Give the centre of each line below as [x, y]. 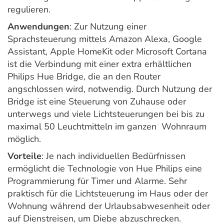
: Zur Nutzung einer [108, 27]
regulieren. [30, 10]
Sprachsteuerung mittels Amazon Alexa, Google [105, 39]
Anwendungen [38, 27]
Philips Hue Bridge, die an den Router [84, 77]
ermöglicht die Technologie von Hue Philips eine [105, 169]
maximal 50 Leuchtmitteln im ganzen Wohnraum [107, 127]
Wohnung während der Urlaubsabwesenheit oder [109, 206]
